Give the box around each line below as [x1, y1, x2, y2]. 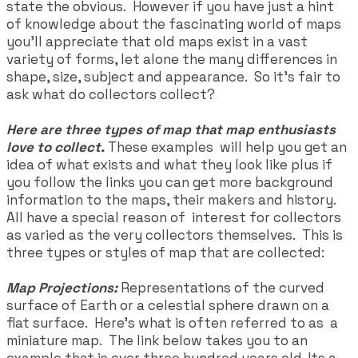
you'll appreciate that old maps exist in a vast [6, 32, 308, 50]
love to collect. [6, 137, 105, 156]
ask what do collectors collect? [6, 85, 215, 103]
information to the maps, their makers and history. [6, 190, 340, 209]
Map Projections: [6, 278, 121, 296]
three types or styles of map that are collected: [6, 243, 324, 261]
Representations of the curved [121, 278, 324, 296]
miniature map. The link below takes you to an [6, 331, 308, 349]
